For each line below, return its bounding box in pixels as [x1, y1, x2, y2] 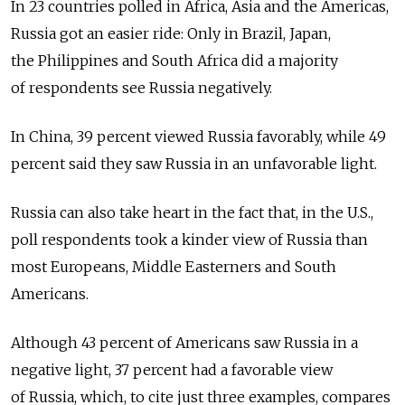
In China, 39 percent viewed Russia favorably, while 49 [11, 127, 386, 146]
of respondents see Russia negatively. [11, 79, 272, 97]
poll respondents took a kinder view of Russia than [11, 231, 368, 249]
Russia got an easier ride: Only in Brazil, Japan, [11, 24, 331, 42]
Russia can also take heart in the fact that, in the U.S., [11, 203, 373, 221]
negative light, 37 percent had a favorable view [11, 361, 333, 379]
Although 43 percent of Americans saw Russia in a [11, 334, 358, 352]
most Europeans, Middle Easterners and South [11, 258, 336, 276]
